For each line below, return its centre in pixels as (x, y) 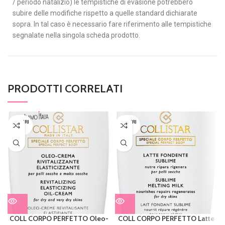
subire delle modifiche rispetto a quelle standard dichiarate (105, 13)
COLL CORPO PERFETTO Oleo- (59, 218)
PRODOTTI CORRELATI (65, 89)
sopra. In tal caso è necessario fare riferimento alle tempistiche (112, 24)
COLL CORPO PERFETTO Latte (166, 218)
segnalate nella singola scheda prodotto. (76, 35)
